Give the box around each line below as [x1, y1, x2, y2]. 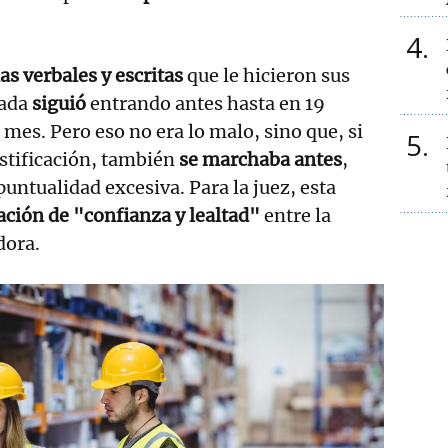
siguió [32, 91, 90, 115]
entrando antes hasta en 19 [90, 91, 325, 115]
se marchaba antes [179, 147, 342, 171]
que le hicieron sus [187, 63, 350, 87]
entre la [260, 203, 331, 227]
